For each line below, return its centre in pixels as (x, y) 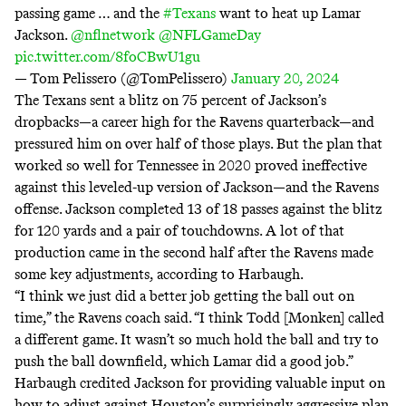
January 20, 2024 (285, 79)
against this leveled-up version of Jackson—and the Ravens (197, 188)
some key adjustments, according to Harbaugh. (160, 275)
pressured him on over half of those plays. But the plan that (198, 144)
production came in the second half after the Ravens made (194, 253)
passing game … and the (89, 14)
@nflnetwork (113, 35)
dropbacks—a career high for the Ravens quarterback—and (194, 122)
